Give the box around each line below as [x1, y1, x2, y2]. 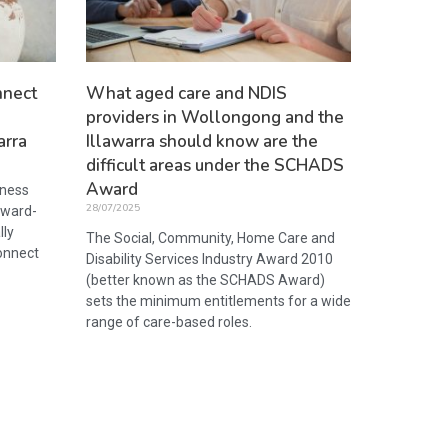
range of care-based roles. [86, 313, 252, 330]
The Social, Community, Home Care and [86, 229, 335, 246]
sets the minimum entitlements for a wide [86, 292, 351, 309]
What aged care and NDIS [86, 81, 287, 105]
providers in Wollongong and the [86, 105, 344, 129]
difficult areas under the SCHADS [86, 153, 344, 177]
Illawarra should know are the [86, 129, 318, 153]
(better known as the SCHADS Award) [86, 271, 325, 288]
